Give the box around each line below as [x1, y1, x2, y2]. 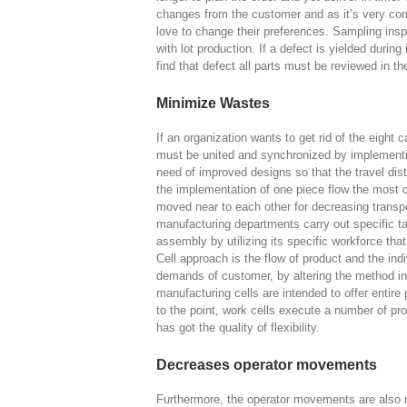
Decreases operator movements [156, 357, 377, 373]
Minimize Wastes [156, 95, 270, 112]
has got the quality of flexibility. [156, 321, 320, 335]
